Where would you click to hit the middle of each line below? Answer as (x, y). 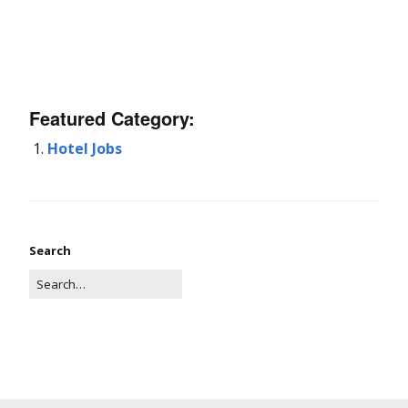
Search (50, 250)
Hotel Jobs (85, 148)
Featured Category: (112, 117)
